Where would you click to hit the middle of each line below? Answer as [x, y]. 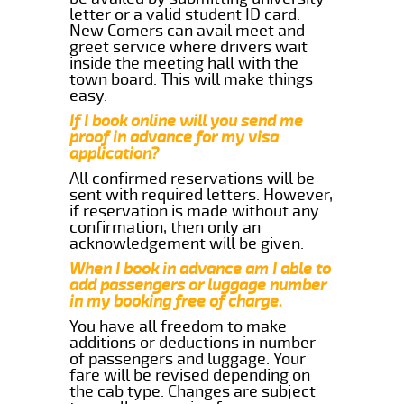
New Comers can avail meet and [188, 30]
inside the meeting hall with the [184, 63]
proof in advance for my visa [174, 137]
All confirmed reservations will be [193, 178]
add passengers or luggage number [198, 285]
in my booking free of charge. [176, 301]
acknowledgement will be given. [187, 243]
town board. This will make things [192, 79]
